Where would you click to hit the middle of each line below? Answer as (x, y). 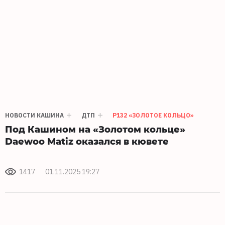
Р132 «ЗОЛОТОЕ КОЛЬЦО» (153, 115)
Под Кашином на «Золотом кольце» (95, 129)
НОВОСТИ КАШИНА (34, 115)
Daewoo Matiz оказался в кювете (87, 141)
